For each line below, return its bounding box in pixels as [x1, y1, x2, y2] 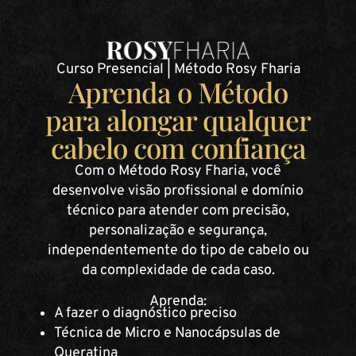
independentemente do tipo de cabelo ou [47, 241, 309, 260]
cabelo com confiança [50, 128, 306, 166]
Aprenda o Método [68, 72, 288, 110]
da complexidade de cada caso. [81, 261, 275, 280]
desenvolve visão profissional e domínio [52, 181, 304, 200]
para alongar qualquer [45, 100, 311, 138]
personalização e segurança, [89, 221, 267, 240]
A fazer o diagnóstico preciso [54, 304, 237, 323]
